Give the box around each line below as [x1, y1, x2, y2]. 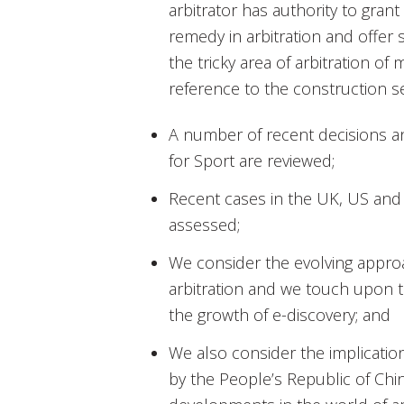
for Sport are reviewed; [169, 150, 335, 172]
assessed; [169, 214, 240, 236]
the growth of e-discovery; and [169, 304, 390, 326]
